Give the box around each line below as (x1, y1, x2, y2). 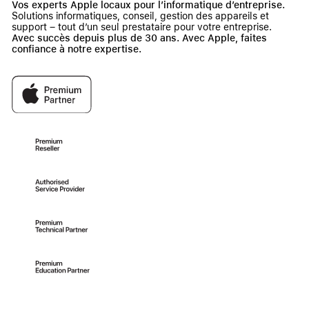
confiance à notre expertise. (12, 43, 141, 54)
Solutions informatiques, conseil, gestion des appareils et (12, 10, 269, 21)
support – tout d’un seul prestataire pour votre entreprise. (12, 21, 272, 32)
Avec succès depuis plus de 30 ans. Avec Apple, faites (12, 32, 267, 43)
